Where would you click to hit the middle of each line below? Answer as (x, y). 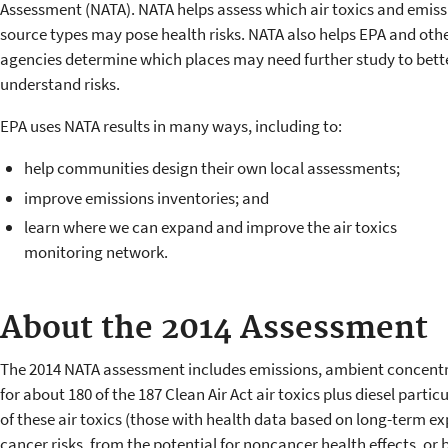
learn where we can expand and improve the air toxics (210, 226)
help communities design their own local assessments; (211, 168)
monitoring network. (95, 251)
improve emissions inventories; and (146, 197)
